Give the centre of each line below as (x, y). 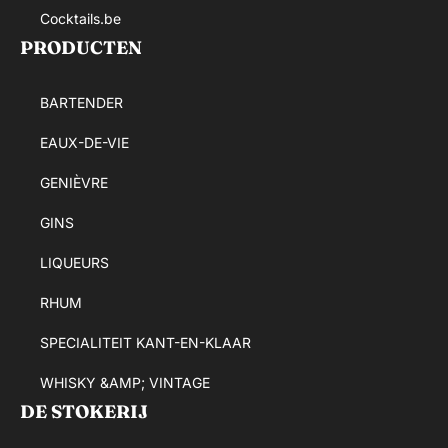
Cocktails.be (80, 18)
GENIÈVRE (74, 182)
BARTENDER (81, 102)
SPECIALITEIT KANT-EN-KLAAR (145, 342)
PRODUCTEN (81, 47)
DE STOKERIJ (84, 411)
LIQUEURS (74, 262)
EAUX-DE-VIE (84, 142)
